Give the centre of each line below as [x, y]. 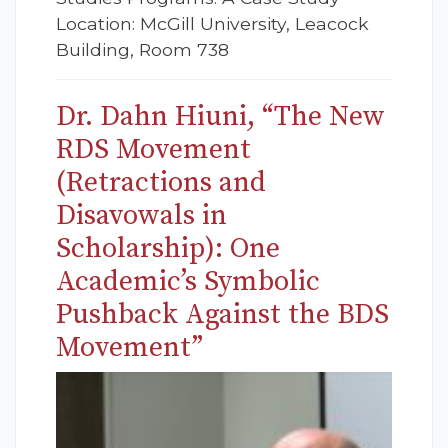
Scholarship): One [168, 249]
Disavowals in [141, 216]
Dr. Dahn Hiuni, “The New [220, 117]
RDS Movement [153, 150]
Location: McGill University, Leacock [212, 24]
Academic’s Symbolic [188, 282]
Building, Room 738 [142, 50]
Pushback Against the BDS [222, 315]
